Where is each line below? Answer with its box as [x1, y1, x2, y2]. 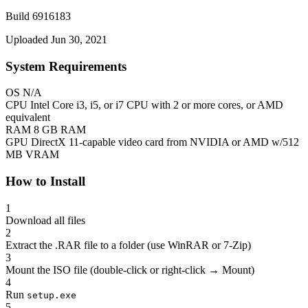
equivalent [5, 111, 50, 124]
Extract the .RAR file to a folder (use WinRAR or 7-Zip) [5, 239, 251, 251]
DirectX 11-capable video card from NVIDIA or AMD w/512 [31, 136, 299, 148]
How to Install [5, 173, 85, 188]
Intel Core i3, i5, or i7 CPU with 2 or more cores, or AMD [30, 99, 283, 111]
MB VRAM [5, 148, 59, 161]
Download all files [5, 214, 85, 226]
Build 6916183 [5, 10, 71, 22]
